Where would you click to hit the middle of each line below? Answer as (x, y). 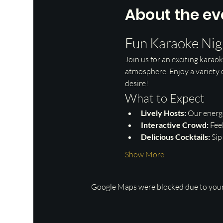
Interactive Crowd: (174, 125)
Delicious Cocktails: (175, 137)
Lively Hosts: (163, 113)
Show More (144, 155)
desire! (136, 83)
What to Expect (165, 98)
